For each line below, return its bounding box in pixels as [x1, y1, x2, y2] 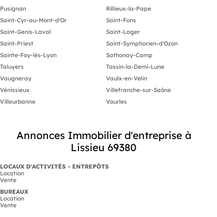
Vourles [106, 97, 127, 105]
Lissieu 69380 [71, 140, 137, 154]
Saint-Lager [106, 28, 140, 35]
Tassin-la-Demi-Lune [106, 62, 164, 70]
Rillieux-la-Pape [106, 4, 151, 12]
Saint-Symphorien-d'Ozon [106, 39, 178, 47]
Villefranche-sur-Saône [106, 86, 171, 93]
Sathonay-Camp [106, 51, 153, 59]
